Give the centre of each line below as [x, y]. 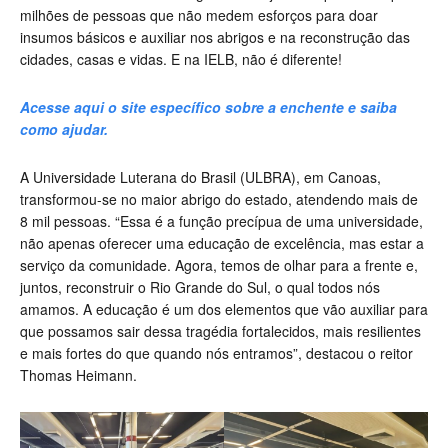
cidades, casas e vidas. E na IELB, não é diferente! [181, 59]
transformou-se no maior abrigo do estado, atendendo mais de [219, 199]
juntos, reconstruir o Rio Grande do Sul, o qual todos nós [200, 287]
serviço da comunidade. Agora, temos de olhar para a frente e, [219, 265]
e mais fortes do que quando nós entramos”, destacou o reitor [216, 353]
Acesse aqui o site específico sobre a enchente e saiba [208, 107]
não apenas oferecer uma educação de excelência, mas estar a [222, 243]
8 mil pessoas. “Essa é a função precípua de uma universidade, [221, 221]
